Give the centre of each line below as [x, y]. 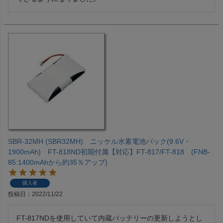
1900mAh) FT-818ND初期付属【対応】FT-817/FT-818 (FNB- [109, 152]
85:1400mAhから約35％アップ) [58, 163]
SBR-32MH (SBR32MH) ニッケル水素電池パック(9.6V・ [99, 142]
